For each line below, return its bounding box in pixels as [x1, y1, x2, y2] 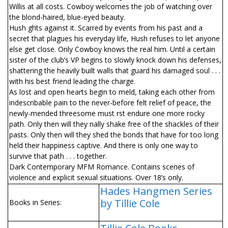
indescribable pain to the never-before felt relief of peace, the [9, 98, 211, 107]
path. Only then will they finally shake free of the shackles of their [9, 119, 219, 129]
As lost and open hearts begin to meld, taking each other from [9, 87, 215, 97]
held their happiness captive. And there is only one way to [9, 140, 198, 150]
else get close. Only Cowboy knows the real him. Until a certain [9, 44, 215, 54]
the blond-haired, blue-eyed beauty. [9, 12, 125, 22]
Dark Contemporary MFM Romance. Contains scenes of [9, 162, 194, 172]
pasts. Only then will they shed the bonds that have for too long [9, 130, 218, 139]
